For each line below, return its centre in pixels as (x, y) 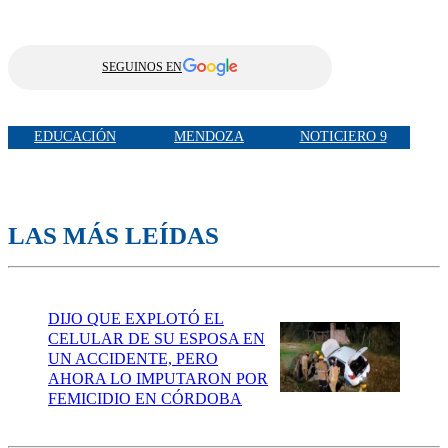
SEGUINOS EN (142, 66)
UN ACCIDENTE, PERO (133, 358)
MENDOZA (209, 137)
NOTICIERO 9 (343, 137)
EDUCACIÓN (75, 137)
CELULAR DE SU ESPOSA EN (156, 338)
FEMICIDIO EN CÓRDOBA (145, 398)
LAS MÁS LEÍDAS (113, 235)
